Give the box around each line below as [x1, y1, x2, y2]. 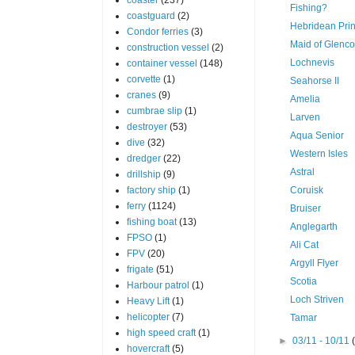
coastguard [126, 10, 175, 21]
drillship [126, 168, 161, 180]
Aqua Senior [290, 129, 345, 141]
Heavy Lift [126, 295, 170, 307]
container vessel [126, 57, 197, 69]
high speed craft [126, 326, 196, 338]
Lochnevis [290, 56, 335, 68]
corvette [126, 73, 161, 85]
